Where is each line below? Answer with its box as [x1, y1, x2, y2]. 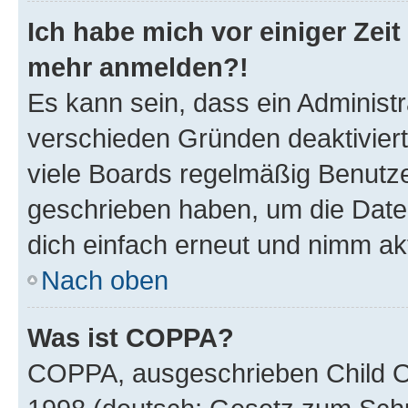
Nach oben [41, 264, 168, 295]
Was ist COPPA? [27, 321, 234, 352]
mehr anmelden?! [27, 51, 249, 82]
